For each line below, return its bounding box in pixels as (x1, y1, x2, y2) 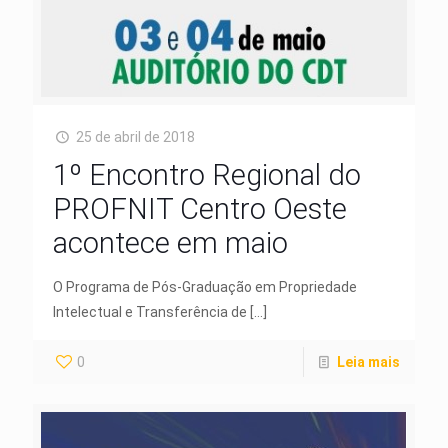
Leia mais (337, 353, 400, 370)
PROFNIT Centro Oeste (53, 191, 347, 226)
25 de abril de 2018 (75, 128, 195, 145)
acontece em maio (53, 225, 288, 260)
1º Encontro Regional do (53, 157, 361, 192)
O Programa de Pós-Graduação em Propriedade (53, 278, 357, 295)
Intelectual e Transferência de (53, 303, 247, 320)
